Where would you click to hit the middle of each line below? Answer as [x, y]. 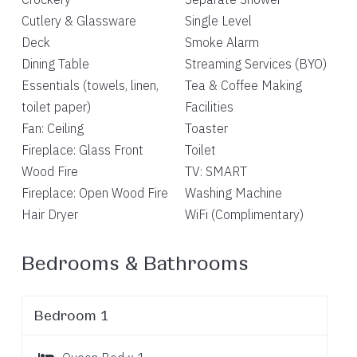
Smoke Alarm [222, 42]
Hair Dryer [49, 214]
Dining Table [55, 64]
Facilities [209, 107]
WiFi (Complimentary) [244, 214]
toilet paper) [56, 107]
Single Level [218, 21]
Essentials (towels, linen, [90, 85]
